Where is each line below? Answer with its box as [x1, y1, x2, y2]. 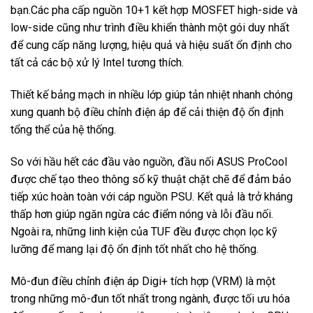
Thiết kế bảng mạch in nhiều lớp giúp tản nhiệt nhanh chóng [10, 88, 293, 102]
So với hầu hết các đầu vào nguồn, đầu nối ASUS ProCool [10, 154, 287, 168]
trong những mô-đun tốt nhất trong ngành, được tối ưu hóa [10, 291, 290, 305]
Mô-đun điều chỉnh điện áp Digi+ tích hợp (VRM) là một [10, 274, 275, 288]
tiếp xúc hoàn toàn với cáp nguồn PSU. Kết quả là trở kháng [10, 189, 293, 203]
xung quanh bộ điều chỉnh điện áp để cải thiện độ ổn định [10, 105, 284, 119]
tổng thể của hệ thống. [10, 123, 116, 137]
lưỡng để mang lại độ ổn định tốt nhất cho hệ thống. [10, 242, 259, 256]
